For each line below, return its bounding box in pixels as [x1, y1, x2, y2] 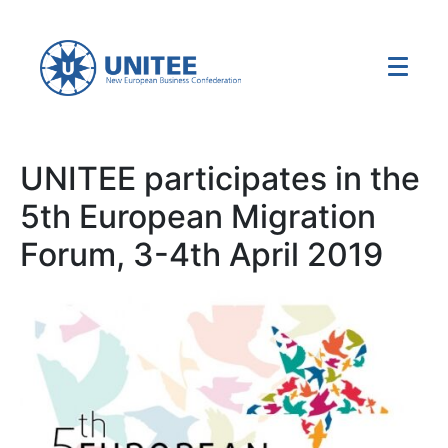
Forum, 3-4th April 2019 [20, 235, 383, 275]
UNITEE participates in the [20, 159, 420, 199]
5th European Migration [20, 197, 376, 237]
